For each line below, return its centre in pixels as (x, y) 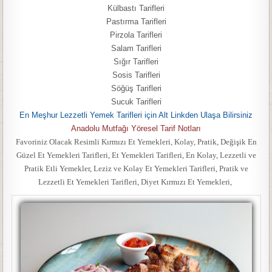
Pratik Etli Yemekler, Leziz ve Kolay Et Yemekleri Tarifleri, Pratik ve (136, 168)
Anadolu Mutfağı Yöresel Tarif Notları (136, 128)
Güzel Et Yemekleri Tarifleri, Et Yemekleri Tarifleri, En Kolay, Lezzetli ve (136, 155)
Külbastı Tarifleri (136, 8)
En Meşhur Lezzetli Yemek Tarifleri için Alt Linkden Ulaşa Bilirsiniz (136, 115)
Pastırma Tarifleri (136, 22)
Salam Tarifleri (136, 48)
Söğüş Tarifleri (136, 88)
